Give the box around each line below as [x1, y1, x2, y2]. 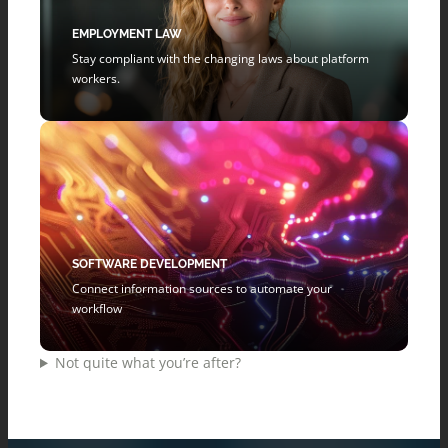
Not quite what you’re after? [55, 353, 241, 372]
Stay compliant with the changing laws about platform [72, 50, 369, 67]
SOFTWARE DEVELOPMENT [72, 257, 227, 271]
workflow [72, 300, 122, 317]
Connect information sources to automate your [72, 280, 332, 297]
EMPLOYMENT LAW [72, 27, 182, 41]
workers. [72, 70, 120, 87]
